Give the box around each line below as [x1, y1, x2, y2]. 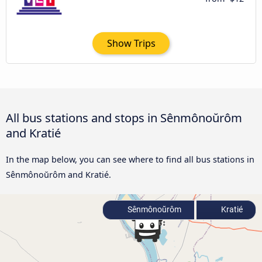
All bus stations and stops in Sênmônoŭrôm [6, 109, 242, 126]
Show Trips [106, 36, 156, 50]
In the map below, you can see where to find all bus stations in [6, 154, 254, 166]
